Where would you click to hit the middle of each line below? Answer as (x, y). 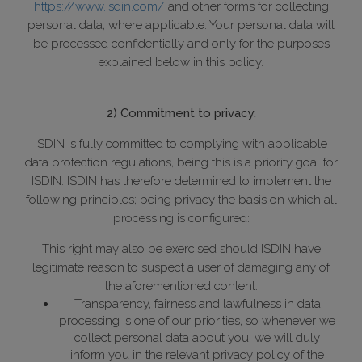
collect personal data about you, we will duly (197, 338)
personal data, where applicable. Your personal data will (181, 25)
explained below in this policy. (181, 63)
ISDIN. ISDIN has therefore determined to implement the (181, 181)
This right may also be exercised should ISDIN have (181, 249)
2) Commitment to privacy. (181, 114)
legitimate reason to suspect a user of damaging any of (181, 268)
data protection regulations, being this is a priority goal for (181, 163)
